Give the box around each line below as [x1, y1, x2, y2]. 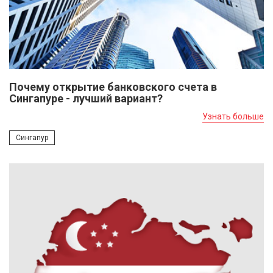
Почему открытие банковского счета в [9, 80, 217, 94]
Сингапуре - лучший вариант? [9, 92, 163, 105]
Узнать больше [202, 112, 264, 122]
